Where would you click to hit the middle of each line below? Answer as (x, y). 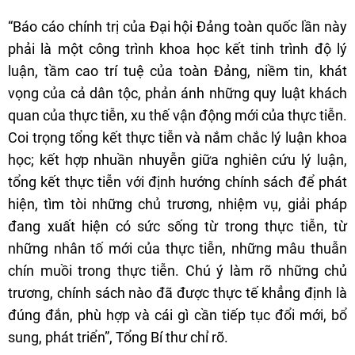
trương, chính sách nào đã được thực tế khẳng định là (177, 292)
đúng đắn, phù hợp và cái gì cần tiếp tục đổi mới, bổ (177, 315)
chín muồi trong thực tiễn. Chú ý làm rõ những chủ (177, 270)
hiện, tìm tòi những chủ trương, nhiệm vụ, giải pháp (177, 204)
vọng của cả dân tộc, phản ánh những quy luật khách (177, 93)
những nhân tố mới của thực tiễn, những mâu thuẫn (177, 248)
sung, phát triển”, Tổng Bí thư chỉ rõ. (118, 337)
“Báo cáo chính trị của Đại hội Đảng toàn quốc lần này (177, 26)
